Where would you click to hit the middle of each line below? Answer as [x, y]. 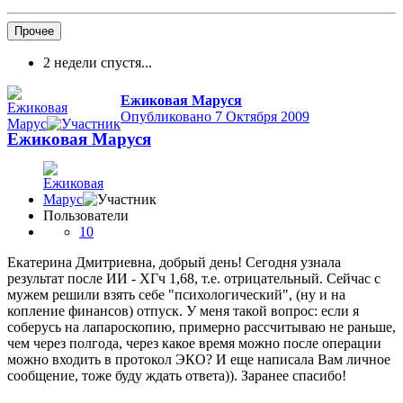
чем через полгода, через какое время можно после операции [194, 343]
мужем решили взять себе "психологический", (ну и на [176, 294]
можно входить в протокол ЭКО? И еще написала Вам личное [199, 359]
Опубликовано [168, 116]
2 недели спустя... [98, 62]
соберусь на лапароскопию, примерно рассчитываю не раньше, [201, 327]
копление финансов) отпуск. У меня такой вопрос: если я [183, 310]
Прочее [34, 31]
